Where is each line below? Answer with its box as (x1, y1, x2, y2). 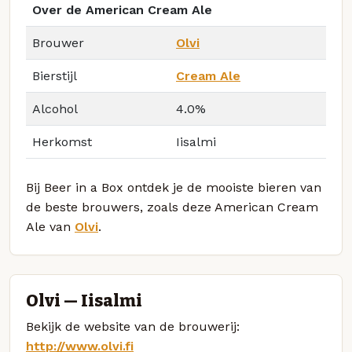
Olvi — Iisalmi (26, 290, 142, 311)
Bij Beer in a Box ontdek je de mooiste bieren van (26, 180, 321, 196)
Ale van (26, 219, 75, 235)
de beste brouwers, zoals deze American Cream (26, 200, 318, 215)
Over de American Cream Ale (32, 2, 212, 18)
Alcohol (32, 101, 78, 117)
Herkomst (32, 134, 92, 150)
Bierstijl (32, 68, 77, 84)
